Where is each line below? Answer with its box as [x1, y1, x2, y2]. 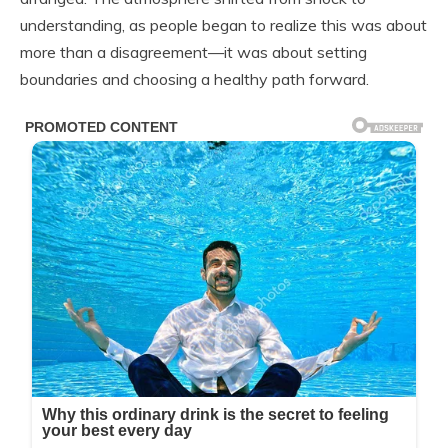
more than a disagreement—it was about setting [20, 41, 367, 62]
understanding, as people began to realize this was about [20, 14, 427, 35]
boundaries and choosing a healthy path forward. [20, 68, 369, 89]
